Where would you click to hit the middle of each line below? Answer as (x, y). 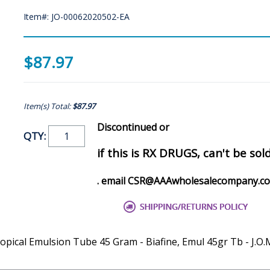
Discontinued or (133, 127)
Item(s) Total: (48, 106)
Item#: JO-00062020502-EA (77, 17)
